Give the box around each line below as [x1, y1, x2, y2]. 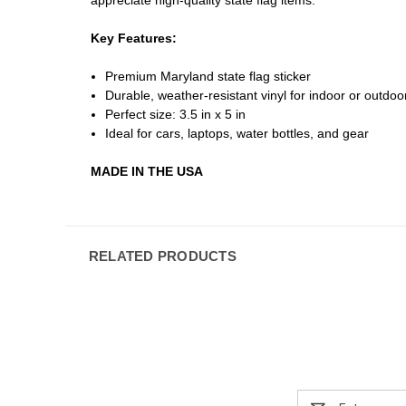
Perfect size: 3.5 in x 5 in [105, 106, 246, 121]
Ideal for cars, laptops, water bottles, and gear [105, 125, 370, 140]
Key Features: [91, 30, 177, 45]
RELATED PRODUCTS [88, 247, 237, 264]
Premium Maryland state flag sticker [105, 68, 312, 83]
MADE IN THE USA [91, 163, 203, 179]
